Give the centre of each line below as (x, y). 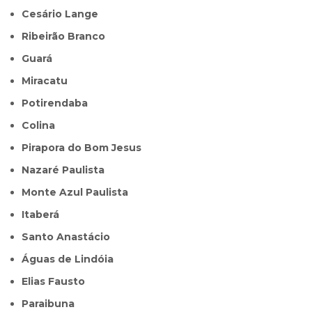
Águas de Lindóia (72, 259)
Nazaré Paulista (67, 170)
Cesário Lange (64, 14)
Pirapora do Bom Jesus (85, 148)
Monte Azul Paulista (80, 193)
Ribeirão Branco (67, 37)
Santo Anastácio (70, 237)
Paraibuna (52, 304)
